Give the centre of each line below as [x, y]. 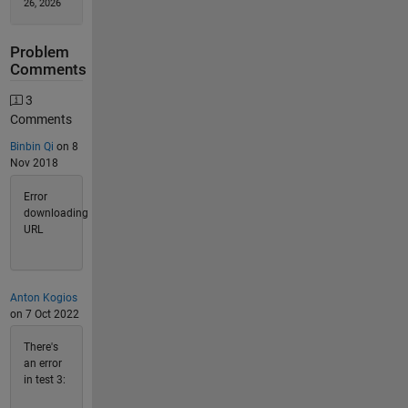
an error [42, 363]
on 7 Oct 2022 [44, 314]
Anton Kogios [43, 297]
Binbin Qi [31, 147]
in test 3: [44, 380]
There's [41, 347]
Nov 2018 [34, 163]
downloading [56, 213]
